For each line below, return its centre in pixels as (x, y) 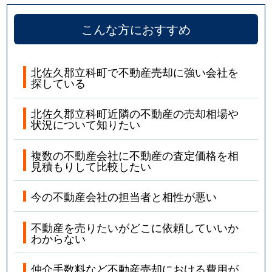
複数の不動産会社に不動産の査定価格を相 (135, 155)
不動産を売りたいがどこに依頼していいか (135, 227)
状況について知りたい (86, 124)
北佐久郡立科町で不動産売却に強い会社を (135, 72)
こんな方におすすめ (136, 29)
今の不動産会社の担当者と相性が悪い (124, 196)
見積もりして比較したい (91, 165)
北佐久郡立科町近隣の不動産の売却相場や (135, 113)
